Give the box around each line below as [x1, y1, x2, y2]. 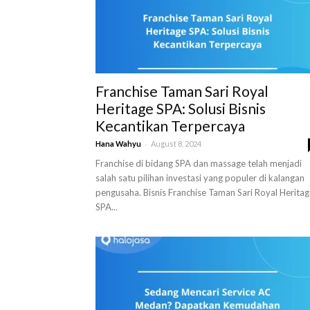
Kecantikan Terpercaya [95, 117, 245, 134]
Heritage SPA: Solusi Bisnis [95, 100, 266, 117]
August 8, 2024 [151, 139, 201, 148]
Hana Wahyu [95, 139, 141, 148]
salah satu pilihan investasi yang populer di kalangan [95, 172, 304, 183]
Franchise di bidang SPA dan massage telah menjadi [95, 158, 302, 169]
